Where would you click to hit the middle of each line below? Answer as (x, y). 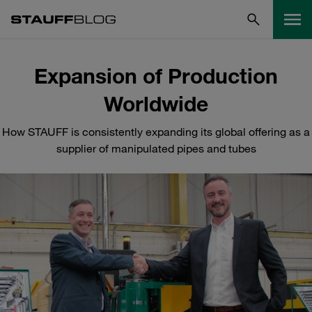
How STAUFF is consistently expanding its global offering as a (156, 132)
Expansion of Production (156, 76)
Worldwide (156, 103)
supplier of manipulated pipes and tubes (156, 148)
